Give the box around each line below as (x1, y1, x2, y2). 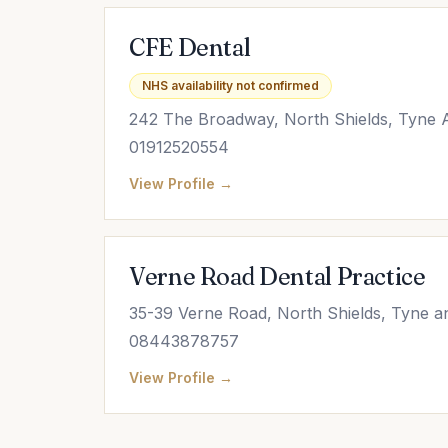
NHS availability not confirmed (142, 78, 319, 93)
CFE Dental (129, 33, 251, 62)
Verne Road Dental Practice (129, 262, 426, 291)
